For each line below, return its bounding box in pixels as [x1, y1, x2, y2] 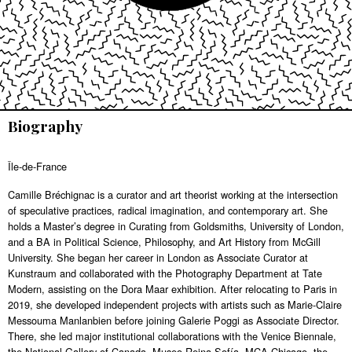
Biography [8, 115, 82, 136]
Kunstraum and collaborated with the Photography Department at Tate [8, 266, 322, 280]
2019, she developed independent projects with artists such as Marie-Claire [8, 297, 342, 312]
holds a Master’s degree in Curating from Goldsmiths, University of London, [8, 218, 344, 233]
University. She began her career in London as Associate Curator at [8, 250, 308, 265]
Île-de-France [8, 159, 67, 174]
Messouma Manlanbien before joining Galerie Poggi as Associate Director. [8, 313, 339, 328]
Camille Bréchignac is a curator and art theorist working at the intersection [8, 187, 338, 202]
